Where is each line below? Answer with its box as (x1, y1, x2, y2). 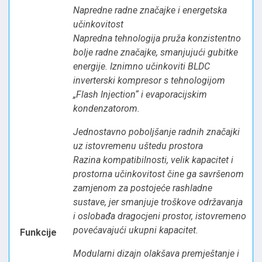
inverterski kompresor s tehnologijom (73, 74, 225, 86)
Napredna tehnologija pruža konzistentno (73, 32, 241, 44)
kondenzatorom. (73, 102, 140, 114)
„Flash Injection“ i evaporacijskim (73, 88, 207, 100)
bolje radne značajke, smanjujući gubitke (73, 46, 238, 58)
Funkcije (20, 226, 57, 238)
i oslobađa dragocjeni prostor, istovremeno (73, 210, 246, 222)
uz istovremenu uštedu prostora (73, 140, 203, 151)
